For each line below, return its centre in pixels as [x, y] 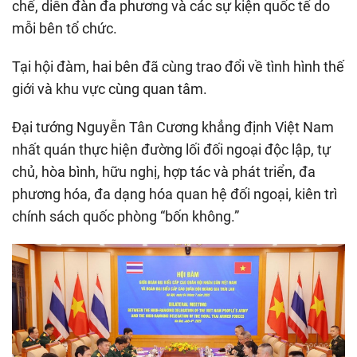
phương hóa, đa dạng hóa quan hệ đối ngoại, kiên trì [175, 194]
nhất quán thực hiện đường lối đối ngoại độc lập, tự [171, 149]
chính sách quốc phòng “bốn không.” [126, 216]
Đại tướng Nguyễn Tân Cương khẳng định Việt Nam [173, 127]
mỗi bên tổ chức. [65, 28]
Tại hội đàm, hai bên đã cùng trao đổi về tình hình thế [178, 66]
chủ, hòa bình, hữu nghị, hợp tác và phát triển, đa [164, 171]
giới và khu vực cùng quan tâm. [110, 88]
